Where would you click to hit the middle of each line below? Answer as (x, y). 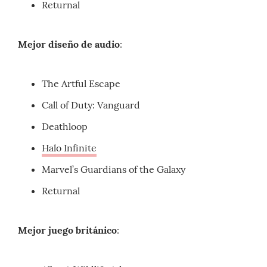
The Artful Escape (81, 84)
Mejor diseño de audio (69, 44)
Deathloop (65, 127)
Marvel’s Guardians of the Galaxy (114, 170)
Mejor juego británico (67, 230)
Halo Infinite (69, 148)
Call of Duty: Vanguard (91, 105)
